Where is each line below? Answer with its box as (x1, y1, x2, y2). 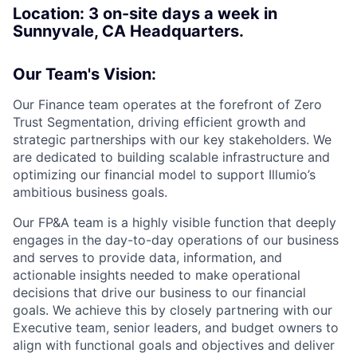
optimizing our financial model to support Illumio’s (13, 166, 316, 182)
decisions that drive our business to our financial (13, 284, 306, 300)
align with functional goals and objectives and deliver (13, 336, 335, 353)
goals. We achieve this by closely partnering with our (13, 301, 332, 318)
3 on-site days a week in (88, 3, 277, 23)
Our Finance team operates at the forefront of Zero (13, 96, 322, 112)
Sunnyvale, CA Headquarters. (13, 21, 244, 41)
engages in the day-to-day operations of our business (13, 231, 339, 248)
